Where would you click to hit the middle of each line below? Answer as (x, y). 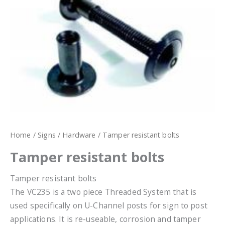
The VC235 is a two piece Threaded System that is (103, 192)
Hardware (79, 135)
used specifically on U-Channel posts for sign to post (109, 206)
